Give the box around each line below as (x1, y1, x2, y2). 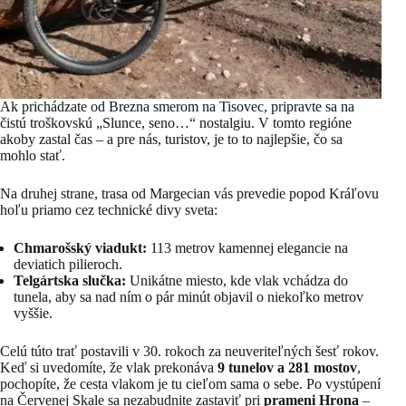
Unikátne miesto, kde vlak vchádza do (126, 272, 348, 288)
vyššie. (14, 304, 53, 321)
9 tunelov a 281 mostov (217, 359, 357, 375)
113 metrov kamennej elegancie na (147, 239, 348, 256)
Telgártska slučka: (14, 272, 126, 288)
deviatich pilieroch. (14, 256, 122, 272)
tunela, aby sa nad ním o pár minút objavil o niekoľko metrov (14, 288, 363, 304)
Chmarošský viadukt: (14, 239, 147, 256)
